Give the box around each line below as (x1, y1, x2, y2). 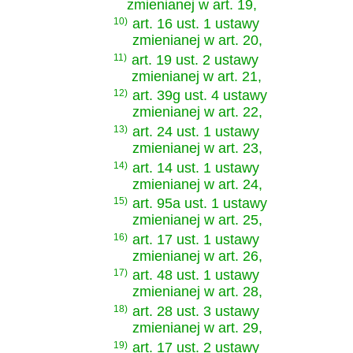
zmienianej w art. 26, (132, 247, 262, 264)
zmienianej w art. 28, (132, 284, 262, 300)
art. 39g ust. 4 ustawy (132, 87, 267, 104)
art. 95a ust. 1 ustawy (132, 195, 267, 212)
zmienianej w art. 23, (132, 139, 262, 156)
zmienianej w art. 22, (132, 104, 262, 121)
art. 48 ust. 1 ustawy (132, 267, 259, 284)
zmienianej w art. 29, (132, 319, 262, 336)
